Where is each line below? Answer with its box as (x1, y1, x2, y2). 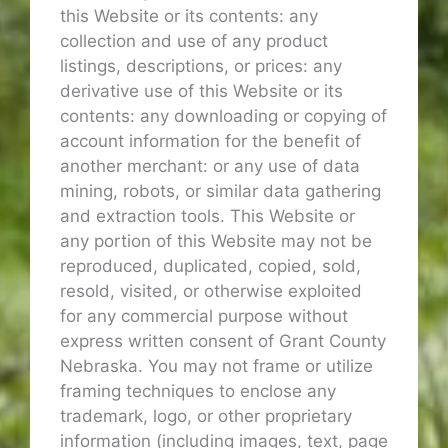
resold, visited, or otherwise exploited (60, 281, 362, 302)
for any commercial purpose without (60, 306, 348, 327)
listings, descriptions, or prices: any (60, 56, 342, 77)
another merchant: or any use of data (60, 156, 360, 177)
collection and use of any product (60, 31, 328, 52)
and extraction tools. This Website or (60, 206, 355, 227)
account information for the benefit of (60, 131, 361, 152)
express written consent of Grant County (60, 331, 386, 352)
